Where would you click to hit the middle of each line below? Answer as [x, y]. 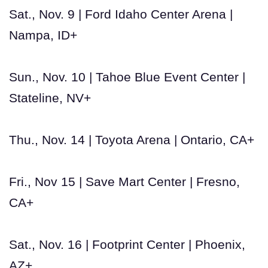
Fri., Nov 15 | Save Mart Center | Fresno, [124, 181]
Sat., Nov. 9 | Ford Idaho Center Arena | [121, 14]
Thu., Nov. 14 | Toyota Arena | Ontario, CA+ [132, 139]
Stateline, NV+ [50, 98]
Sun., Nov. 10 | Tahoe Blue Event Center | [127, 77]
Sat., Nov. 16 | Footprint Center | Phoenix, [127, 244]
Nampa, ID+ [43, 35]
